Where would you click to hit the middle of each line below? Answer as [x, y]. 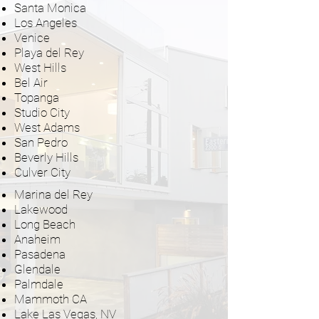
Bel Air [31, 83]
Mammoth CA [51, 299]
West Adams [47, 127]
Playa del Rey [51, 53]
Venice [32, 38]
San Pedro [41, 142]
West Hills [40, 68]
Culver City [42, 172]
